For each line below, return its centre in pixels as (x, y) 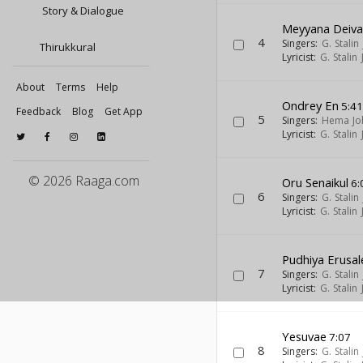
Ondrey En (311, 105)
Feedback (38, 111)
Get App (124, 111)
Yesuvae (305, 336)
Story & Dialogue (82, 11)
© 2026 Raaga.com (84, 181)
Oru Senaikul (316, 182)
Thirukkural (68, 47)
